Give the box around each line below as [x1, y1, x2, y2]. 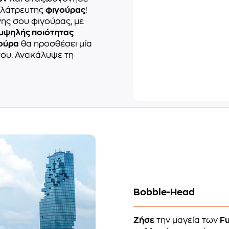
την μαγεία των [154, 216, 220, 225]
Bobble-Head [133, 188, 195, 197]
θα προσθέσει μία [19, 39, 92, 48]
